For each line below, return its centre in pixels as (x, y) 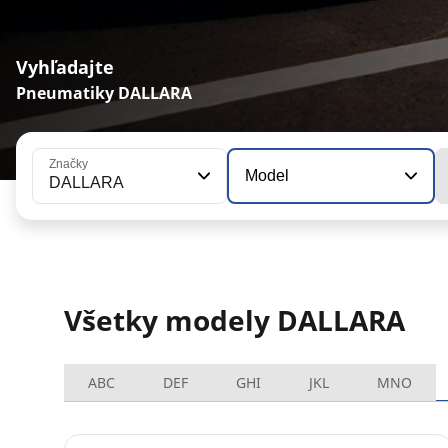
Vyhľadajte (65, 66)
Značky (68, 163)
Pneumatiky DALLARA (104, 92)
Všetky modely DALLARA (234, 319)
